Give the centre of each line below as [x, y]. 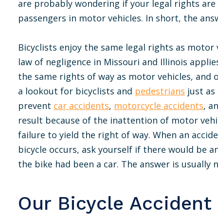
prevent [36, 106]
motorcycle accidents [159, 106]
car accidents [81, 106]
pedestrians [160, 91]
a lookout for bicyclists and [76, 91]
